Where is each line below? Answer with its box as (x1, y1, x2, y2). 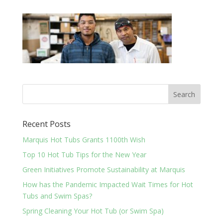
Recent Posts (22, 118, 71, 130)
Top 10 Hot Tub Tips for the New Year (22, 150, 146, 160)
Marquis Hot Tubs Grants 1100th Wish (22, 135, 145, 145)
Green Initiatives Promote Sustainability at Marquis (22, 165, 185, 175)
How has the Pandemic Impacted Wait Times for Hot (22, 180, 193, 190)
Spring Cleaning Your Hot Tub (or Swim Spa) (22, 206, 164, 216)
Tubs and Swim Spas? (22, 191, 92, 201)
